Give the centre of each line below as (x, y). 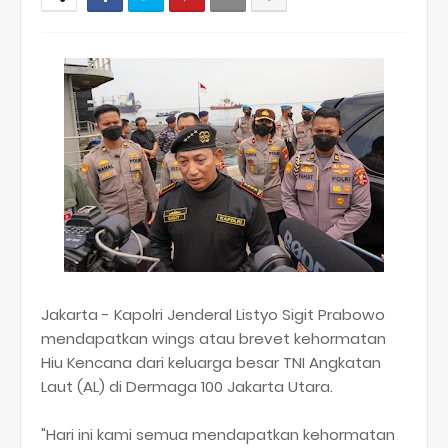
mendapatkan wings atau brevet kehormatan (213, 338)
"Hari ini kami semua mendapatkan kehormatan (218, 434)
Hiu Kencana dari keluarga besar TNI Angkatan (211, 362)
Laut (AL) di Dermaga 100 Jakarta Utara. (189, 386)
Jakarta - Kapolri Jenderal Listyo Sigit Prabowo (213, 314)
